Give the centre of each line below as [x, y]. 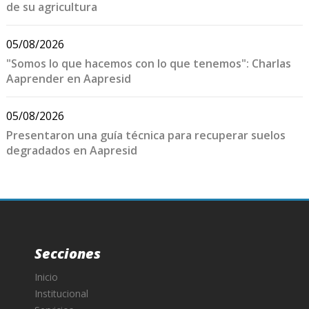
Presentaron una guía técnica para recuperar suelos [146, 135]
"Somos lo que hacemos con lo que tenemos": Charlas [148, 63]
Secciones [68, 253]
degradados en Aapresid [71, 150]
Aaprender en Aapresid [68, 78]
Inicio [46, 277]
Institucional [61, 293]
